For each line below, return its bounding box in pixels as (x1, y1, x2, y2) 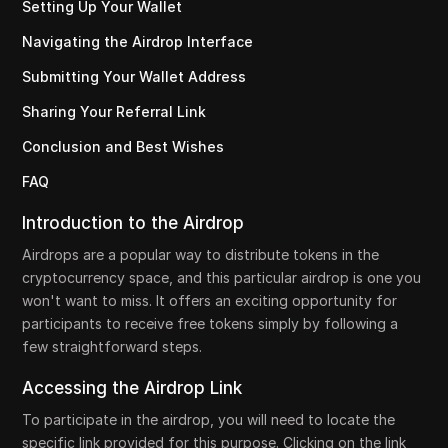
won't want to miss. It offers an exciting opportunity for (22, 292, 398, 309)
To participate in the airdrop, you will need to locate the (22, 411, 396, 428)
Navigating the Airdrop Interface (22, 33, 254, 50)
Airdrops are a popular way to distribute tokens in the (22, 246, 380, 263)
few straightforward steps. (22, 338, 203, 355)
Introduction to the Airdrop (22, 213, 245, 233)
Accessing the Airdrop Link (22, 378, 243, 398)
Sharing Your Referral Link (22, 103, 207, 120)
